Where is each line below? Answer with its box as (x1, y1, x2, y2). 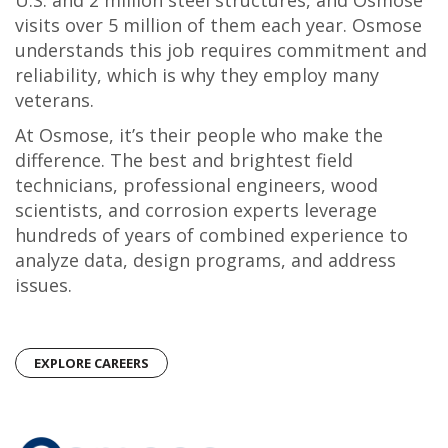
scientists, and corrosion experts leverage (15, 198, 377, 223)
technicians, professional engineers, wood (15, 173, 378, 198)
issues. (15, 273, 72, 298)
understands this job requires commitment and (15, 38, 427, 63)
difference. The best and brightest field (15, 148, 353, 173)
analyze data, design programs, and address (15, 248, 396, 273)
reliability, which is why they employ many (15, 63, 379, 88)
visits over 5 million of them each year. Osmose (15, 13, 422, 38)
